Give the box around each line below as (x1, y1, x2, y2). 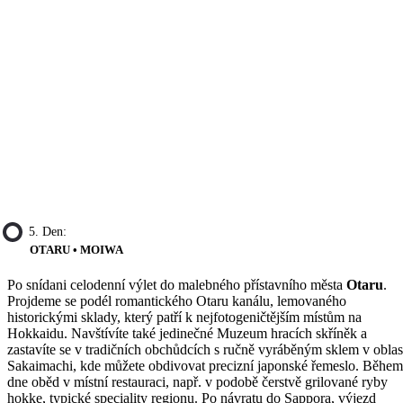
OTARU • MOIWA (30, 242, 123, 256)
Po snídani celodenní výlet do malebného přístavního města (7, 276, 346, 292)
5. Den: (29, 224, 67, 238)
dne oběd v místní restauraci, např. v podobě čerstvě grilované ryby (7, 373, 388, 390)
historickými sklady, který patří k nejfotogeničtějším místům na (7, 309, 362, 325)
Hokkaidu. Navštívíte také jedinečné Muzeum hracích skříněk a (7, 325, 367, 341)
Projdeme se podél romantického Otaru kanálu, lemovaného (7, 292, 346, 309)
